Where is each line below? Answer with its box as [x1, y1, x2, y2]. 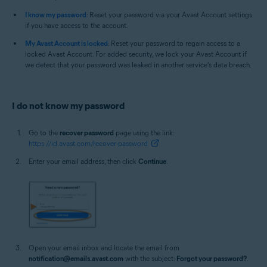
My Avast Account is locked [25, 39, 108, 48]
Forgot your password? [176, 253, 247, 263]
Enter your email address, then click [29, 157, 138, 166]
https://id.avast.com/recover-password [29, 139, 148, 148]
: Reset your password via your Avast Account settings [86, 10, 252, 19]
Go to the [29, 128, 60, 137]
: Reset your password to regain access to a [108, 39, 240, 48]
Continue [138, 157, 166, 166]
